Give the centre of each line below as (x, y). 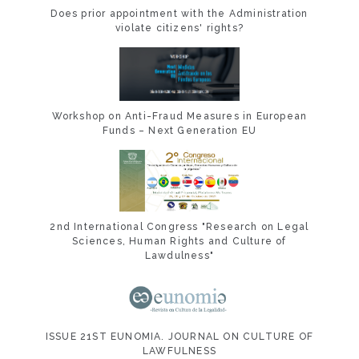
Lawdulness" (179, 256)
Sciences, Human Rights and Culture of (179, 242)
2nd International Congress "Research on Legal (179, 227)
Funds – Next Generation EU (179, 131)
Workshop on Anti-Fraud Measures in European (179, 117)
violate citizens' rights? (179, 28)
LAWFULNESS (179, 351)
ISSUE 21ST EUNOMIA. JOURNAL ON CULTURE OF (179, 337)
